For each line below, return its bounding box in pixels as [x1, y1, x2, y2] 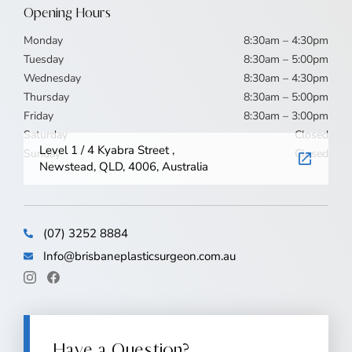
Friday [24, 108, 53, 123]
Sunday [24, 145, 60, 161]
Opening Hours [24, 3, 111, 21]
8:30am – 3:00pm [244, 108, 328, 123]
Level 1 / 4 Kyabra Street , [39, 141, 174, 158]
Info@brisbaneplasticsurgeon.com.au [43, 247, 236, 264]
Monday [24, 32, 63, 48]
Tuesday [24, 51, 64, 67]
